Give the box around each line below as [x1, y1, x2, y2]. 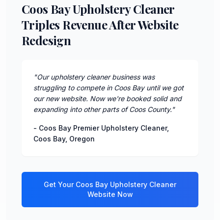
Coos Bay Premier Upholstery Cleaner [39, 123, 167, 132]
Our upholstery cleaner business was [37, 72, 155, 81]
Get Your [44, 180, 76, 189]
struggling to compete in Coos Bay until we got [33, 83, 184, 92]
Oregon [69, 134, 95, 143]
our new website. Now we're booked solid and [33, 94, 182, 103]
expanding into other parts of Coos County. [33, 105, 171, 113]
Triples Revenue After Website [22, 16, 179, 32]
